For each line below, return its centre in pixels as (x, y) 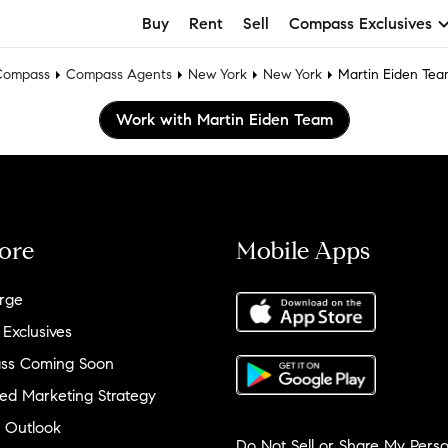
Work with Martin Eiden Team (224, 119)
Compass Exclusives (360, 23)
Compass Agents (119, 74)
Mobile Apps (303, 251)
